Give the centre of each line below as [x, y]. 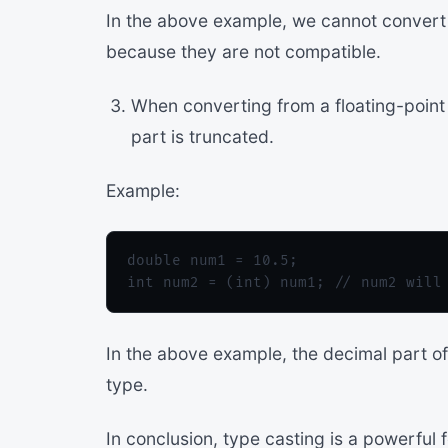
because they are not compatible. [243, 52]
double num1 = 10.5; [212, 260]
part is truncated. [202, 136]
